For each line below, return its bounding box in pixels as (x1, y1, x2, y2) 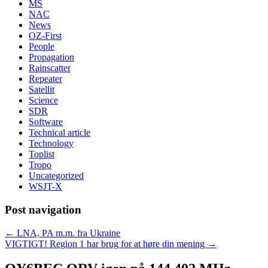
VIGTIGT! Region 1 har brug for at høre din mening (5, 238, 207, 249)
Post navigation (5, 203, 81, 216)
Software (29, 117, 63, 127)
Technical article (29, 127, 90, 138)
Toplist (29, 149, 54, 160)
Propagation (29, 52, 74, 63)
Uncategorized (29, 170, 84, 181)
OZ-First (29, 31, 62, 41)
